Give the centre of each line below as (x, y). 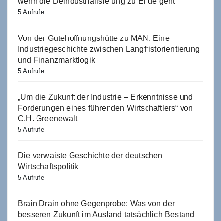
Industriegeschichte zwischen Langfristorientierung (109, 49)
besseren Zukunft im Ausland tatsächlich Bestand (106, 214)
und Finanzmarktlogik (56, 60)
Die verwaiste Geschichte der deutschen (90, 155)
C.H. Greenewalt (48, 118)
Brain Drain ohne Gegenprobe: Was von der (96, 203)
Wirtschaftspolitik (48, 166)
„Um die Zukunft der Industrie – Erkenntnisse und (106, 97)
